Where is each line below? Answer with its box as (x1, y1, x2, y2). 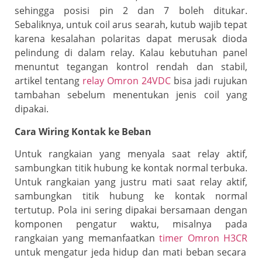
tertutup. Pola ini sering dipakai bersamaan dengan (15, 203, 247, 216)
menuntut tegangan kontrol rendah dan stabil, (15, 60, 247, 74)
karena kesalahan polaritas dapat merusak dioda (15, 32, 247, 46)
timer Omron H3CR (159, 231, 248, 244)
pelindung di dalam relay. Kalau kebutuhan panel (15, 46, 247, 60)
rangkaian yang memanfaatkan (15, 231, 155, 244)
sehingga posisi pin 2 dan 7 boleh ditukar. (15, 4, 247, 18)
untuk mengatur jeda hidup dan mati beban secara (15, 245, 247, 258)
